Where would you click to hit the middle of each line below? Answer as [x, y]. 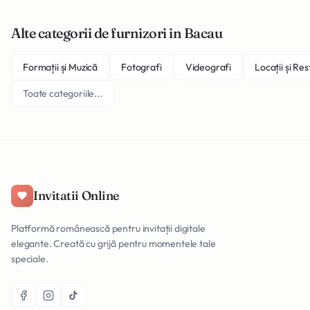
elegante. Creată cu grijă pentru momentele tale [113, 244]
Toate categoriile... [63, 93]
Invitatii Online [76, 195]
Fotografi [142, 67]
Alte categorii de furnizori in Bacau [117, 33]
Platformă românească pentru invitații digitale [108, 228]
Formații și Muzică [61, 67]
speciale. [30, 259]
